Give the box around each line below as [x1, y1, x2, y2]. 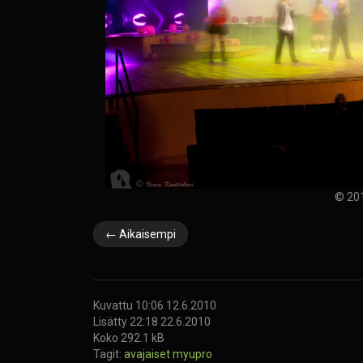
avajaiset [124, 347, 173, 361]
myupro [173, 347, 212, 361]
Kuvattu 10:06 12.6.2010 [93, 298, 216, 312]
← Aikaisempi [105, 227, 176, 241]
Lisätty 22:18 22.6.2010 [93, 314, 211, 328]
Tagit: [93, 347, 124, 361]
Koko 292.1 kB [93, 331, 164, 344]
